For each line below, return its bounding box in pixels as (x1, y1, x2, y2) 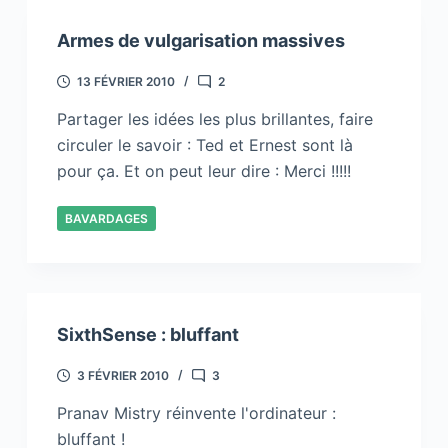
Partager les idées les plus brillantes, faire (56, 109, 373, 129)
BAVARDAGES (64, 211, 148, 226)
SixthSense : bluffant (56, 324, 239, 345)
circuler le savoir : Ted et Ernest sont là (56, 135, 353, 155)
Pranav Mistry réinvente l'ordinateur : (56, 403, 336, 423)
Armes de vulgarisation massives (56, 30, 345, 51)
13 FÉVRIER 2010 (76, 74, 175, 89)
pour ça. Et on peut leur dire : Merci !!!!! (56, 161, 351, 181)
